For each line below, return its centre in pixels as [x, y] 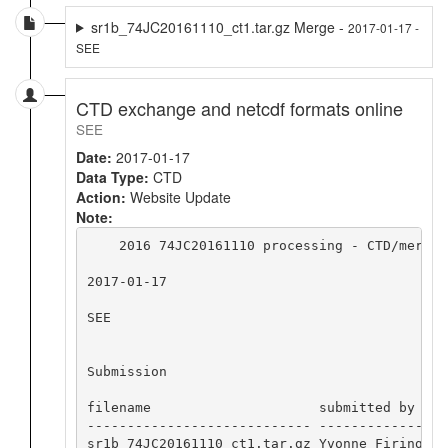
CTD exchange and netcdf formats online [239, 107]
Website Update [178, 196]
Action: [101, 196]
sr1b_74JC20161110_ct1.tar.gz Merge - [219, 26]
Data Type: [112, 176]
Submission [126, 372]
